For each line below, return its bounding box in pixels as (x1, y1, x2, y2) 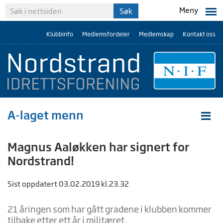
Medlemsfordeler (82, 30, 130, 38)
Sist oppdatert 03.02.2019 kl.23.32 (7, 179, 129, 189)
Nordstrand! (7, 154, 74, 168)
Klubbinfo (46, 30, 73, 38)
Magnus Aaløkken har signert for (7, 140, 189, 154)
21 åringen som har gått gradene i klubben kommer (7, 204, 212, 215)
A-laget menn (7, 108, 84, 122)
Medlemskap (139, 30, 174, 38)
